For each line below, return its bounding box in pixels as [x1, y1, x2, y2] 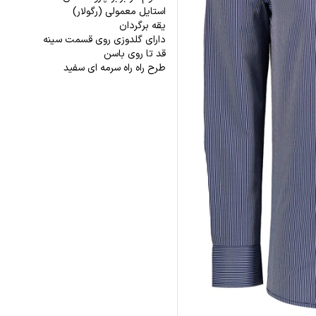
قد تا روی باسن [103, 47, 166, 61]
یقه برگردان [119, 18, 166, 33]
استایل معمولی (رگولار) [72, 4, 166, 19]
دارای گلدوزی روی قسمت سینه [39, 32, 166, 47]
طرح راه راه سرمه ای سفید [63, 61, 166, 75]
